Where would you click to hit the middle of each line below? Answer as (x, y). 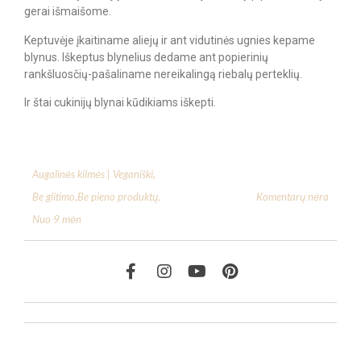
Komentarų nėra (291, 196)
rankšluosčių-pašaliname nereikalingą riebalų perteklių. (163, 74)
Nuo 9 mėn (57, 220)
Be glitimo (54, 197)
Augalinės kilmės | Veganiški (93, 174)
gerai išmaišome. (68, 12)
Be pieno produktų (118, 197)
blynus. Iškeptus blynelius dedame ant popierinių (146, 57)
